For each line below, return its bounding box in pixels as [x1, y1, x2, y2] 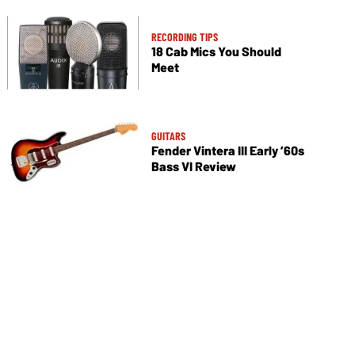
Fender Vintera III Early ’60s [151, 142, 304, 158]
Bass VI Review [151, 158, 236, 174]
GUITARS [151, 128, 185, 143]
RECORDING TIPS [151, 29, 218, 44]
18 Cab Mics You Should [151, 43, 281, 59]
